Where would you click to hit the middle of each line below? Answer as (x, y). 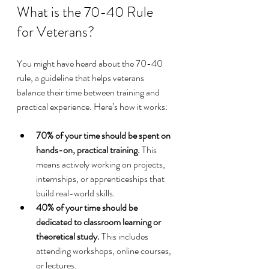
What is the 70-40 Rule (86, 12)
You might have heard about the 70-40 (91, 64)
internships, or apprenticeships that (101, 179)
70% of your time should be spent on (104, 136)
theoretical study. (68, 237)
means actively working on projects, (101, 165)
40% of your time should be (88, 208)
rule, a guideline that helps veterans (81, 78)
